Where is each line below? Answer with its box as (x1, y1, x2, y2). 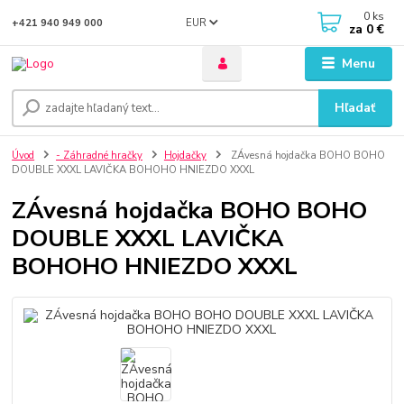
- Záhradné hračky (56, 149, 142, 163)
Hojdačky (163, 149, 207, 163)
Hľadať (335, 99, 376, 117)
